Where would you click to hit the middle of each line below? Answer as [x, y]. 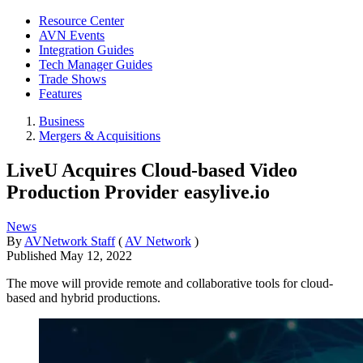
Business [62, 121]
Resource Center [81, 21]
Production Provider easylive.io [138, 192]
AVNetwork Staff [70, 241]
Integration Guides [86, 50]
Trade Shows [73, 79]
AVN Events [72, 35]
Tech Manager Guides [96, 64]
